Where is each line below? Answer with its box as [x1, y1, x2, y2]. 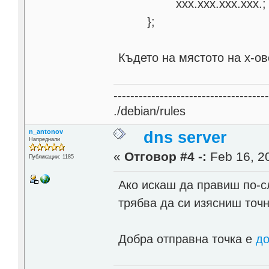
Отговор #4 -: [124, 150, 207, 165]
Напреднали [28, 136, 60, 143]
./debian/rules [113, 104, 186, 118]
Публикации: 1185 [28, 154, 74, 160]
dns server [144, 128, 228, 147]
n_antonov [28, 128, 63, 136]
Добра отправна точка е [118, 232, 256, 246]
